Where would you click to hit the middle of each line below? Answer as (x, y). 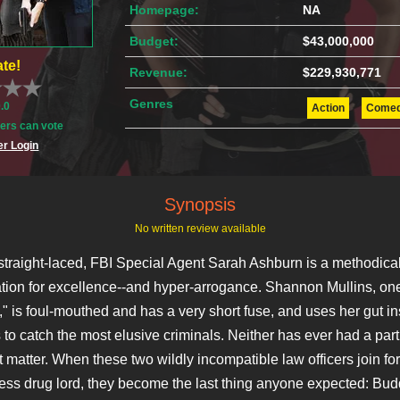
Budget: (154, 42)
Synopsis (200, 204)
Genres (152, 104)
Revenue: (159, 73)
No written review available (200, 229)
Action (328, 108)
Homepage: (165, 10)
